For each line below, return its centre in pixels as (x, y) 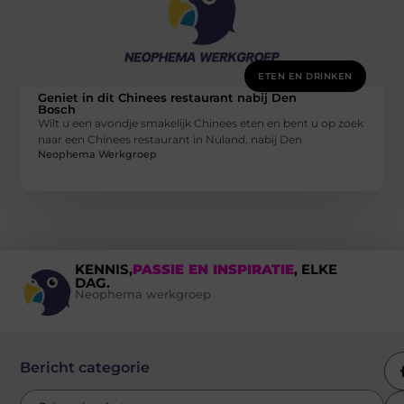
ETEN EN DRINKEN (305, 76)
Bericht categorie (85, 367)
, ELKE (315, 269)
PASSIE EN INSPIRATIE (213, 269)
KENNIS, (103, 269)
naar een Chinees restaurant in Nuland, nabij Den (170, 139)
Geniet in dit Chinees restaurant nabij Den (168, 97)
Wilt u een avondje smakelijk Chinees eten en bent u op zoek (201, 123)
